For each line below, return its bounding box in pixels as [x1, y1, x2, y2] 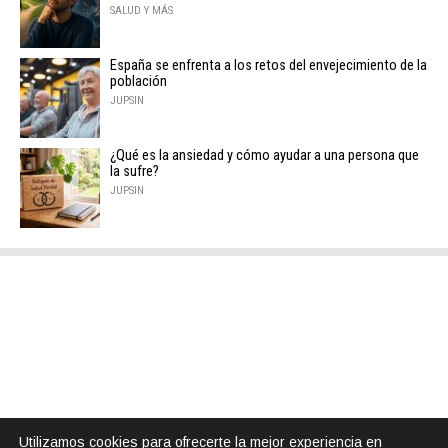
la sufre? [110, 163, 159, 181]
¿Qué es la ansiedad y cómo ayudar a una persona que [110, 147, 419, 165]
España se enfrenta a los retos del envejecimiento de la [110, 57, 427, 75]
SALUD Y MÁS [110, 4, 173, 18]
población [110, 73, 167, 91]
